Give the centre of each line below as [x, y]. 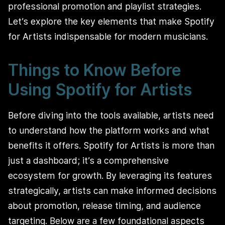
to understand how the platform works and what [109, 131]
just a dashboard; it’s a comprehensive [88, 161]
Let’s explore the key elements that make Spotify [111, 21]
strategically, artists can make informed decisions [112, 191]
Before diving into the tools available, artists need [111, 116]
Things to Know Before [95, 70]
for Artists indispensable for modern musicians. [108, 36]
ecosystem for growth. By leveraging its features [110, 176]
